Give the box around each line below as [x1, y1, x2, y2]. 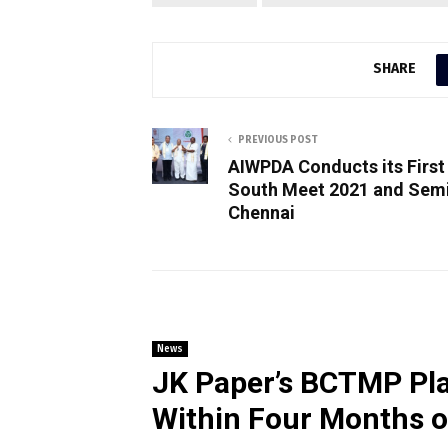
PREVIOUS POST [238, 133, 318, 146]
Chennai [228, 201, 295, 223]
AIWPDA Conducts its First [228, 155, 445, 177]
